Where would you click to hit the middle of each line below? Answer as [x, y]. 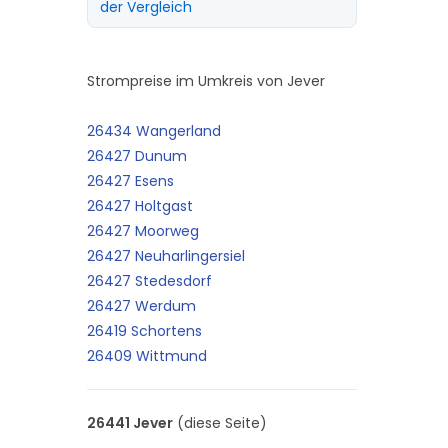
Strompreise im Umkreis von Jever [205, 81]
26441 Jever [129, 423]
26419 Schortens [144, 331]
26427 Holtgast [139, 206]
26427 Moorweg [142, 231]
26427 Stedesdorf [149, 281]
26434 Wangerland [153, 131]
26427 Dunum [136, 156]
